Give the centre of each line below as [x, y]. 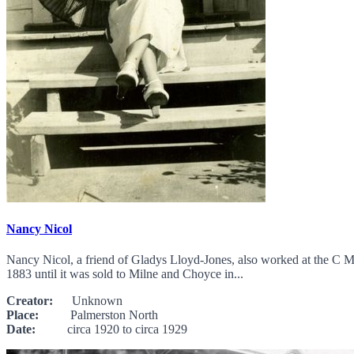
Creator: [30, 301]
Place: [23, 315]
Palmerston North [98, 315]
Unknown [88, 301]
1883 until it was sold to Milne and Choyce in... [125, 274]
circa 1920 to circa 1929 [111, 330]
